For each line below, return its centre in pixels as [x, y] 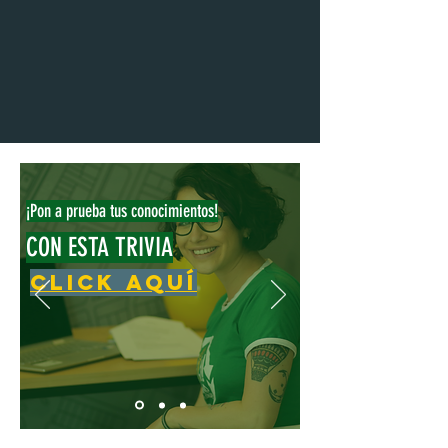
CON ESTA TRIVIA [99, 247]
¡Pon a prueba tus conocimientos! [122, 211]
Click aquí [113, 282]
